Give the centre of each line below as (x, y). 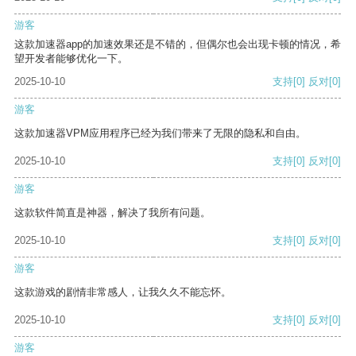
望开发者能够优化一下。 (71, 59)
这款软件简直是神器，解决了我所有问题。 (112, 213)
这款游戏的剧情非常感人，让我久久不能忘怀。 (123, 292)
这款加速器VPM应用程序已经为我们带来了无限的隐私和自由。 (160, 133)
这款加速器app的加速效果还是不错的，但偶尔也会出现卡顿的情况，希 (178, 44)
